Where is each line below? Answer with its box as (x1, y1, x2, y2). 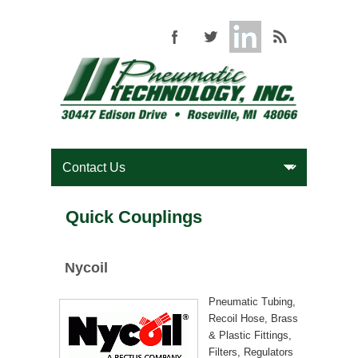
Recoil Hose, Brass (208, 312, 298, 325)
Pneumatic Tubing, (208, 296, 296, 308)
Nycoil (64, 259, 108, 276)
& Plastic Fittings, (208, 329, 292, 342)
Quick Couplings (66, 206, 203, 227)
